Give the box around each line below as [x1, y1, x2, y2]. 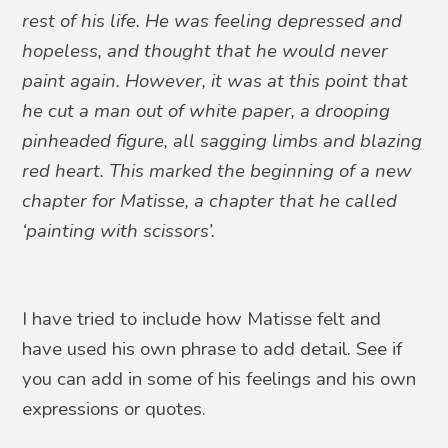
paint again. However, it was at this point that [22, 68, 409, 94]
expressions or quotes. [22, 396, 207, 422]
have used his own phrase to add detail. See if [22, 336, 403, 362]
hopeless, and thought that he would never [22, 38, 389, 64]
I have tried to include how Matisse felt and [22, 306, 382, 332]
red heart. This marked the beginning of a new [22, 158, 413, 184]
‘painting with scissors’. [22, 218, 216, 244]
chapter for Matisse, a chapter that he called [22, 188, 398, 214]
